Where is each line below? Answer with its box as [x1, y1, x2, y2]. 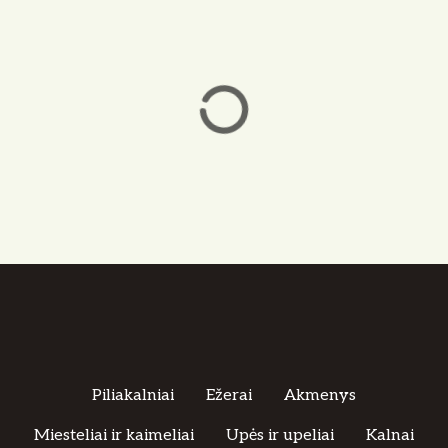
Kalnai [366, 425, 414, 445]
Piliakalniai [92, 385, 174, 405]
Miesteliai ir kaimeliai [34, 425, 194, 445]
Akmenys [284, 385, 356, 405]
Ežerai [206, 385, 252, 405]
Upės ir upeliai [226, 425, 334, 445]
